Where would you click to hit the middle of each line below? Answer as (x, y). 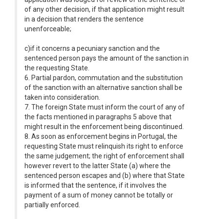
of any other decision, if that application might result (104, 9)
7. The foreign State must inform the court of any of (105, 107)
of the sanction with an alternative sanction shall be (103, 88)
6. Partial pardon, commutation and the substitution (104, 78)
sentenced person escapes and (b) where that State (105, 175)
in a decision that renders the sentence (84, 19)
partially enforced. (52, 205)
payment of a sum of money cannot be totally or (99, 195)
